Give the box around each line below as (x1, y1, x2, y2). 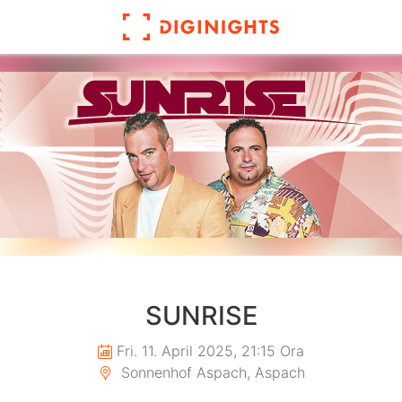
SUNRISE (144, 300, 258, 331)
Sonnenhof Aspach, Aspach (116, 363, 305, 381)
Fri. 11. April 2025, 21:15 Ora (117, 342, 304, 360)
